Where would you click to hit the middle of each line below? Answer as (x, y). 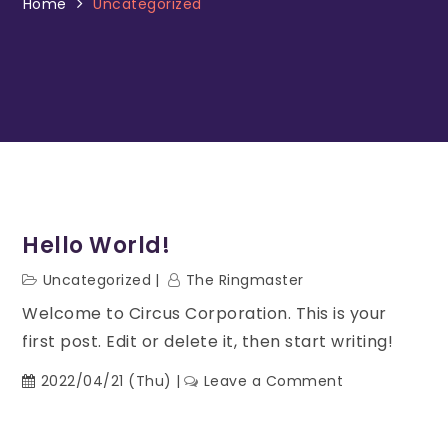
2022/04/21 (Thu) (106, 381)
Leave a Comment (273, 381)
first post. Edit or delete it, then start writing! (208, 341)
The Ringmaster (244, 280)
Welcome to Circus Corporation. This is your (204, 313)
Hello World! (96, 245)
